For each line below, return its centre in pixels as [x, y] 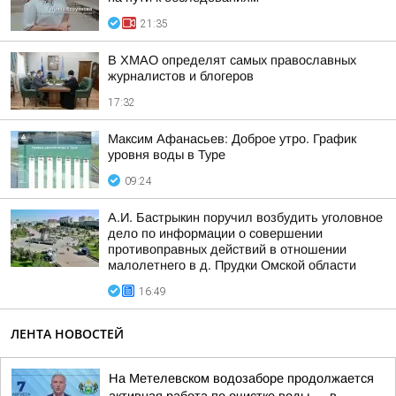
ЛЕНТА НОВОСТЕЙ [67, 334]
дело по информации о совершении [215, 233]
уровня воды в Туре [167, 155]
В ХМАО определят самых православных [232, 60]
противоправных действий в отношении [227, 249]
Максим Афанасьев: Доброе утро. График [232, 139]
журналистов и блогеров [181, 76]
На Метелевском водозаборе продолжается [241, 378]
